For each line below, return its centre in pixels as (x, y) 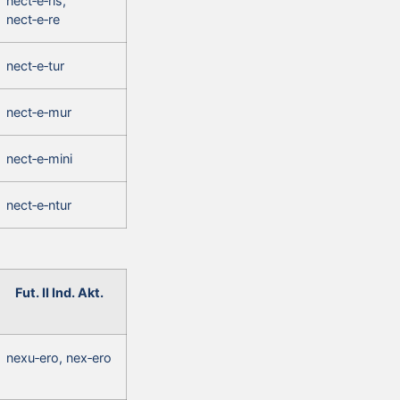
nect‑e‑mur (39, 112)
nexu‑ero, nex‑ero (59, 357)
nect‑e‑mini (39, 158)
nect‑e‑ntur (39, 204)
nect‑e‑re (33, 19)
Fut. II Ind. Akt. (59, 292)
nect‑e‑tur (35, 65)
